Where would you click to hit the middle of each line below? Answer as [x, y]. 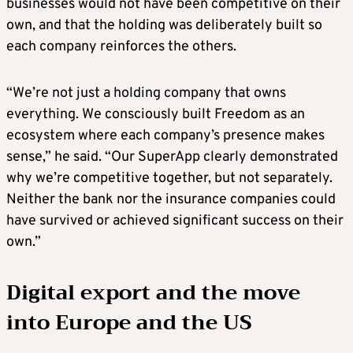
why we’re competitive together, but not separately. [169, 179]
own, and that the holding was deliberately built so [164, 26]
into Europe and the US [129, 323]
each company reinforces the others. [121, 47]
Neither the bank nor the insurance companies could [171, 200]
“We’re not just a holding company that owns [146, 94]
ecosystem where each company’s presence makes [165, 136]
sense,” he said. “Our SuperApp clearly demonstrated [172, 158]
